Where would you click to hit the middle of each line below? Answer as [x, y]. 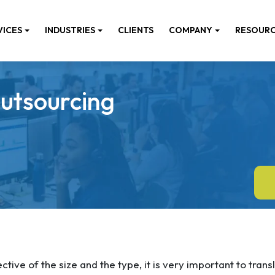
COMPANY [191, 30]
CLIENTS [136, 30]
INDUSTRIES [70, 30]
